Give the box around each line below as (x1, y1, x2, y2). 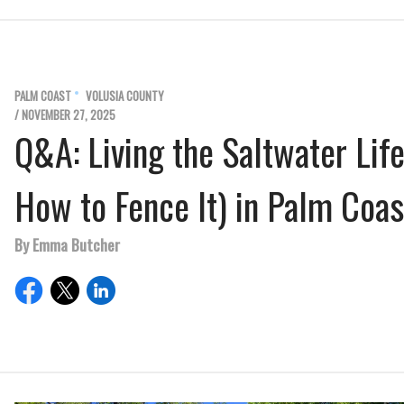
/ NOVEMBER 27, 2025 (14, 106, 115, 124)
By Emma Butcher (14, 233, 120, 257)
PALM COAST (14, 87, 71, 106)
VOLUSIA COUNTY (86, 87, 164, 106)
